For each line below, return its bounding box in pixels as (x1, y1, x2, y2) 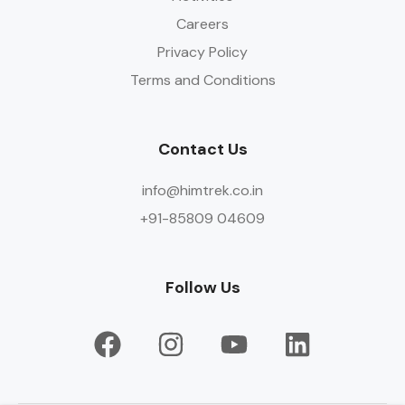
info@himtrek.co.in (142, 181, 263, 201)
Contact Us (157, 138, 248, 161)
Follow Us (165, 277, 240, 299)
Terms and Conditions (129, 71, 276, 90)
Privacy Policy (157, 42, 248, 62)
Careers (176, 14, 229, 34)
